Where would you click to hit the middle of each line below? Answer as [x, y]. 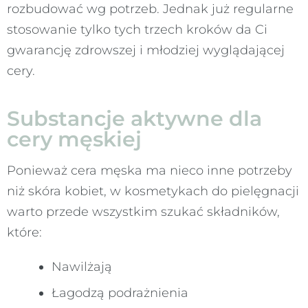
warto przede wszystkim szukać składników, [143, 211]
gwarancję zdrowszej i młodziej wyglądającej [146, 50]
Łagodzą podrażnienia [120, 293]
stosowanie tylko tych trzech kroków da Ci [137, 29]
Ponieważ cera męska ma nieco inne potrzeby [150, 170]
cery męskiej [74, 139]
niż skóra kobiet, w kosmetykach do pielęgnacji [153, 191]
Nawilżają [82, 266]
